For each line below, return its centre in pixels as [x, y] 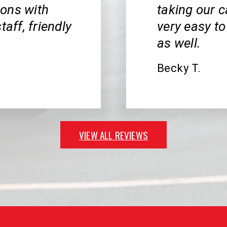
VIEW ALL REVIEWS [113, 135]
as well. [179, 43]
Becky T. [179, 68]
